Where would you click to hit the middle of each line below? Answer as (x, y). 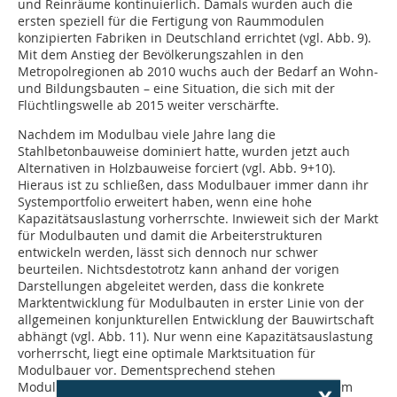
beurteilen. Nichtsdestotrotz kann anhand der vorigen (179, 269)
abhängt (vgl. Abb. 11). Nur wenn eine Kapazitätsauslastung (195, 337)
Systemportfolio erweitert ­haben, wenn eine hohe (165, 202)
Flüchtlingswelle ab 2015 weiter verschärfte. (148, 105)
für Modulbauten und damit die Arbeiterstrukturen (170, 236)
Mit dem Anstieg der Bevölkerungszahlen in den (161, 55)
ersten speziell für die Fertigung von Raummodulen (171, 21)
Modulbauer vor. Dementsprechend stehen (147, 370)
